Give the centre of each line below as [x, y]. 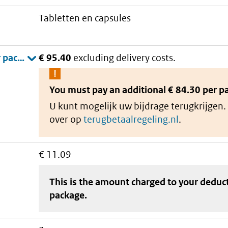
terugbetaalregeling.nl [131, 119]
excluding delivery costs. [125, 58]
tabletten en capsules [88, 18]
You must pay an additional [109, 90]
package [67, 195]
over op [67, 119]
